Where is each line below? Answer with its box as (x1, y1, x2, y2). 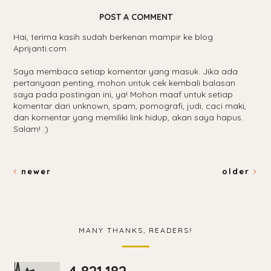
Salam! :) (13, 123, 49, 134)
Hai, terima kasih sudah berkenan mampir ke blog (13, 31, 214, 42)
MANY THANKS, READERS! (79, 225, 192, 235)
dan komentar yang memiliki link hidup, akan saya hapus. (13, 111, 244, 123)
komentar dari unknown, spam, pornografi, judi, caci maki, (13, 100, 247, 111)
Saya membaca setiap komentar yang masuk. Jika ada (13, 65, 238, 77)
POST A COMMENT (99, 11, 172, 22)
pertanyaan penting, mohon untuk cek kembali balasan (13, 77, 236, 88)
